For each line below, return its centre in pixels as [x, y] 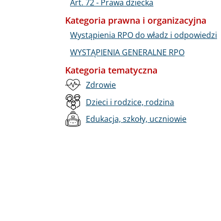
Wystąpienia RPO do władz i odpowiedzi [144, 35]
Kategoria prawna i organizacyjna [136, 20]
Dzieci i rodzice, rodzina [130, 102]
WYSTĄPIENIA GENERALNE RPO [127, 52]
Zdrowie [101, 85]
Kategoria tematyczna [111, 70]
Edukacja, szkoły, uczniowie [136, 119]
